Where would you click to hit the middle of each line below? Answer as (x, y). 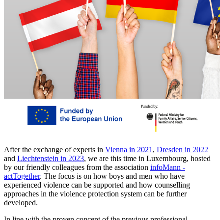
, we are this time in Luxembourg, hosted (147, 158)
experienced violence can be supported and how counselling (97, 185)
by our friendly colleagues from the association (77, 167)
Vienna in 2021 (129, 149)
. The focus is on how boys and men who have (112, 176)
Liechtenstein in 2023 (51, 158)
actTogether (22, 176)
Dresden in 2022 (182, 149)
